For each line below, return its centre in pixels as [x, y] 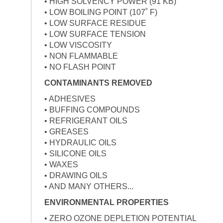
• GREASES [66, 131]
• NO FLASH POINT [80, 67]
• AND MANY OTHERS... [89, 186]
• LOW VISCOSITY [78, 45]
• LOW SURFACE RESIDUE [95, 23]
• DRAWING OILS [76, 175]
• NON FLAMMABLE [81, 56]
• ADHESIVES [70, 99]
